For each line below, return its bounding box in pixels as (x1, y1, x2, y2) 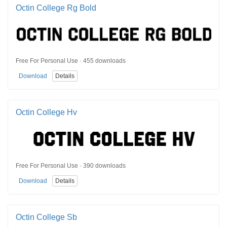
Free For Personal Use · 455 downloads (16, 57, 126, 65)
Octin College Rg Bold (16, 3, 96, 12)
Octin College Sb (16, 213, 77, 222)
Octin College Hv (16, 108, 77, 117)
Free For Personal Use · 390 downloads (16, 162, 126, 170)
